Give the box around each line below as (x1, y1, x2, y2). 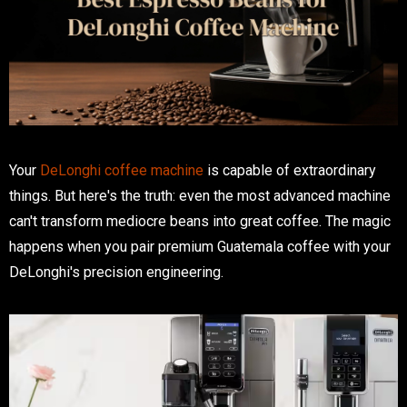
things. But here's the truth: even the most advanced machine (9, 186, 391, 204)
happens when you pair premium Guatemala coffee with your (9, 237, 391, 255)
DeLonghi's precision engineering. (9, 263, 223, 281)
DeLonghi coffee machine (40, 161, 203, 179)
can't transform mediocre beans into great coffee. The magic (9, 212, 391, 230)
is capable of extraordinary (203, 161, 376, 179)
